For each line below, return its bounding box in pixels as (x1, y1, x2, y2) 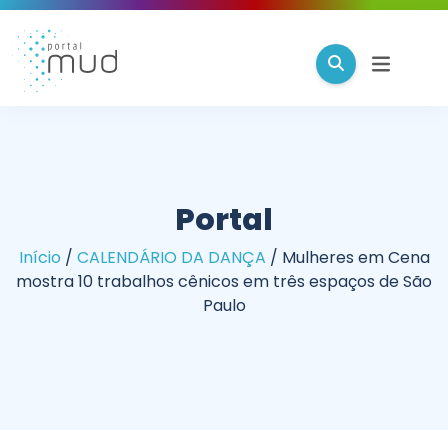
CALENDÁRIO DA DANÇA (76, 246, 266, 269)
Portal (175, 199, 273, 241)
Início (18, 246, 61, 269)
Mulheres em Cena (281, 246, 430, 269)
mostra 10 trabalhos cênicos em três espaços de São (16, 270, 432, 293)
